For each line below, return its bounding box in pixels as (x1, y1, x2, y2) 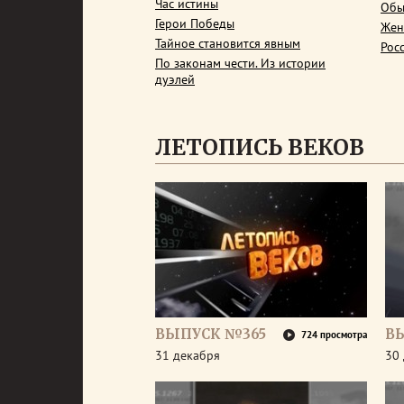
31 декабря (155, 347, 220, 363)
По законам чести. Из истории (155, 55, 326, 71)
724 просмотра (301, 328, 367, 341)
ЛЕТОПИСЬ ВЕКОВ (155, 133, 364, 161)
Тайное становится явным (155, 35, 300, 51)
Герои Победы (155, 15, 234, 32)
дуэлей (155, 71, 195, 87)
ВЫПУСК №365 (155, 326, 266, 343)
